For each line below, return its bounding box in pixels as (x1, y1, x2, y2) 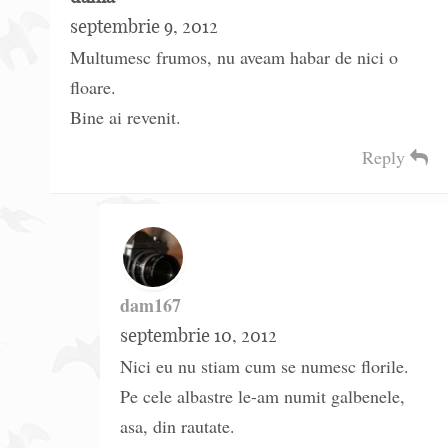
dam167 (120, 292, 181, 319)
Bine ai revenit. (70, 105, 181, 130)
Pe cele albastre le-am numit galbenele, (120, 384, 405, 409)
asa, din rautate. (120, 414, 235, 439)
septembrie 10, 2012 (120, 324, 277, 348)
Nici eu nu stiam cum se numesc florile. (120, 354, 409, 379)
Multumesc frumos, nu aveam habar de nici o (70, 45, 398, 70)
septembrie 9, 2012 (70, 15, 218, 39)
